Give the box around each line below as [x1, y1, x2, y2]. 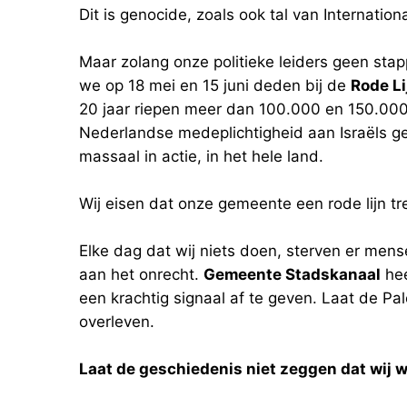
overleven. [79, 313, 154, 331]
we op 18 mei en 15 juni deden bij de [79, 76, 351, 94]
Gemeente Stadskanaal [203, 265, 381, 283]
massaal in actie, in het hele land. [79, 147, 323, 165]
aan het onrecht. [79, 265, 203, 283]
